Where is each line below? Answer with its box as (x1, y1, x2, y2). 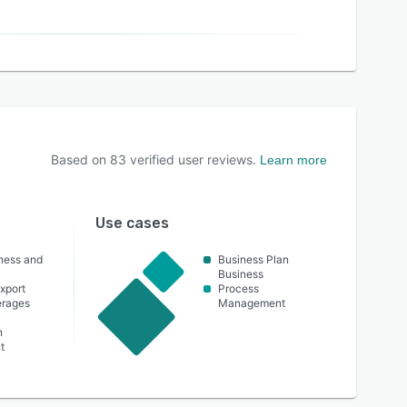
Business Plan (218, 253, 290, 266)
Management (218, 296, 286, 310)
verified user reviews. (126, 152, 256, 167)
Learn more (260, 153, 327, 167)
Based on (51, 152, 110, 167)
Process (218, 282, 260, 295)
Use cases (94, 214, 169, 232)
